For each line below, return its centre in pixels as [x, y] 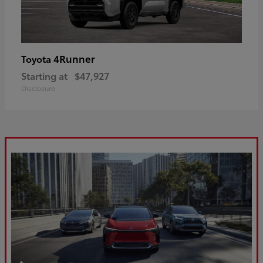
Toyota [37, 58]
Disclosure [38, 87]
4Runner [74, 58]
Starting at [44, 75]
